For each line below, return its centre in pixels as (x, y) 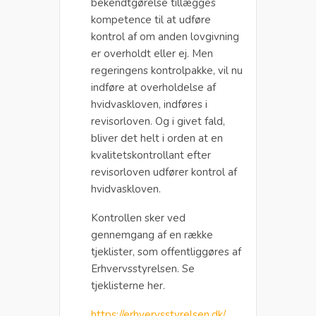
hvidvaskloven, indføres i (149, 104)
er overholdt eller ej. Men (152, 53)
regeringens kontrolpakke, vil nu (167, 70)
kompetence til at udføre (151, 19)
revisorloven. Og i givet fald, (158, 121)
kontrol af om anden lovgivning (165, 36)
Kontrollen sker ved (138, 218)
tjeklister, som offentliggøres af (166, 251)
